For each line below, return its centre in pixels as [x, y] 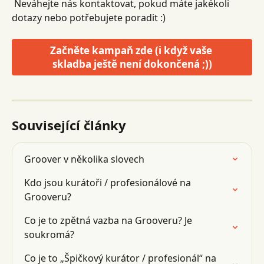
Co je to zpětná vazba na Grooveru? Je [109, 221]
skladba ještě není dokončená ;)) [132, 64]
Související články [69, 125]
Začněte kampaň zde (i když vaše [132, 51]
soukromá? [49, 235]
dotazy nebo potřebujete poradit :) [89, 18]
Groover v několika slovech [84, 159]
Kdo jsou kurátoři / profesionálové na [109, 183]
